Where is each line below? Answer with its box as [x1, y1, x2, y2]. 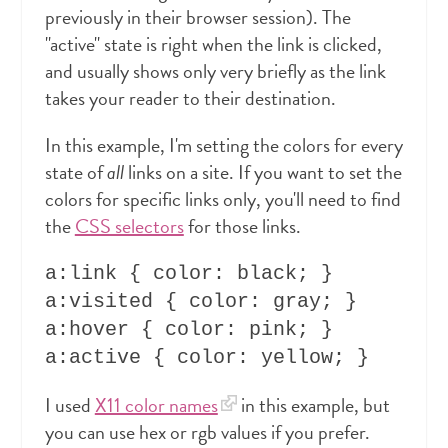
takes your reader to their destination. [44, 83, 336, 114]
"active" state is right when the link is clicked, [44, 29, 382, 60]
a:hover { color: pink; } [44, 318, 333, 342]
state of [44, 157, 107, 188]
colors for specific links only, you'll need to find [44, 184, 401, 215]
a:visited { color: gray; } [44, 290, 357, 314]
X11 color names [94, 390, 218, 421]
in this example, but [236, 390, 390, 421]
